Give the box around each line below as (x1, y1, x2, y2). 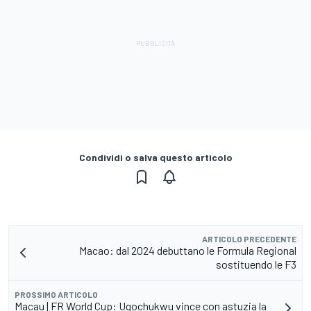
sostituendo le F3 (216, 257, 296, 271)
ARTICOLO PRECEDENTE (202, 233, 296, 244)
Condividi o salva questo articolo (78, 151, 233, 163)
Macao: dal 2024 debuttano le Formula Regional (79, 243, 296, 257)
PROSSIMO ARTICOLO (15, 289, 98, 299)
